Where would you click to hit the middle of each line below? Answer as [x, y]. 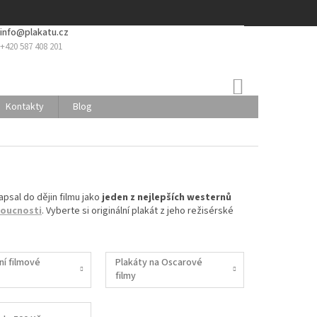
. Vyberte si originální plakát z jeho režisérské [138, 211]
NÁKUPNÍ [266, 82]
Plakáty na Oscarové [159, 263]
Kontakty [25, 107]
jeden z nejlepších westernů [167, 197]
